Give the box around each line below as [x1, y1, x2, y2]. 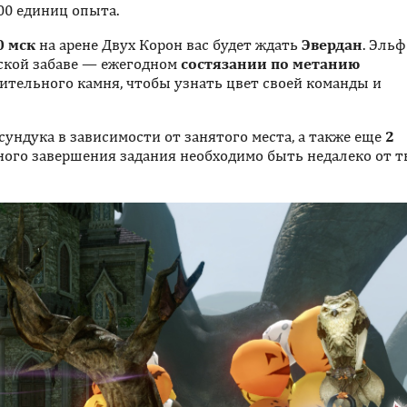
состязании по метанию [181, 54, 360, 73]
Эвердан [302, 35, 362, 54]
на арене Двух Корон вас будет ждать [35, 35, 302, 54]
